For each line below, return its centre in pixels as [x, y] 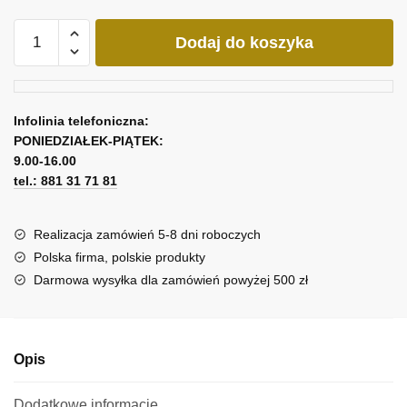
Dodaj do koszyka [244, 42]
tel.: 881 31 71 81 [65, 180]
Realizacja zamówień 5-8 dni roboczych [147, 234]
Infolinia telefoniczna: [81, 120]
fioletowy [39, 72]
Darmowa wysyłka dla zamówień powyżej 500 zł [171, 279]
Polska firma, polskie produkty [119, 257]
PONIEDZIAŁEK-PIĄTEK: [89, 140]
